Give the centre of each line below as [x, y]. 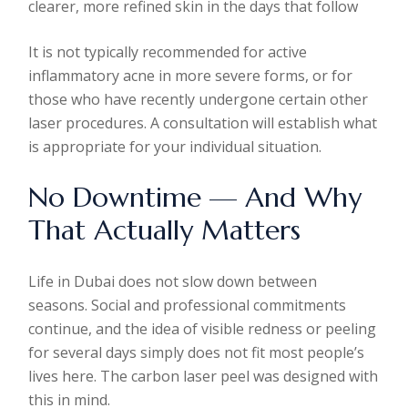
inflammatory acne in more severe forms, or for [191, 76]
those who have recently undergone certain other [199, 99]
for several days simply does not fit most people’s [197, 352]
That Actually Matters [165, 230]
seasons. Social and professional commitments [188, 305]
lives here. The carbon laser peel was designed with [204, 376]
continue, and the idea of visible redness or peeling [203, 329]
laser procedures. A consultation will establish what [203, 123]
